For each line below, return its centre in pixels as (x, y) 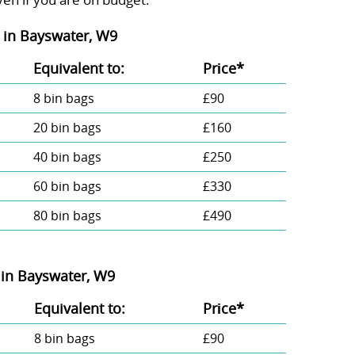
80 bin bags (67, 215)
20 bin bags (67, 127)
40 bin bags (67, 157)
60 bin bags (67, 186)
